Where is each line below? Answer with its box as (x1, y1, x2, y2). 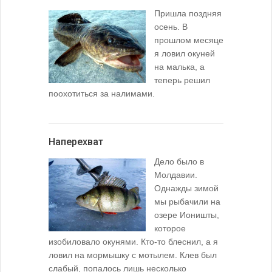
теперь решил (154, 75, 210, 85)
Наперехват (49, 135, 103, 148)
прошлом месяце (154, 35, 223, 45)
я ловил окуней (154, 48, 215, 58)
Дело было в (154, 156, 204, 166)
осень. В (154, 21, 188, 32)
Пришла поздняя (154, 8, 222, 18)
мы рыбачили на (154, 196, 220, 206)
